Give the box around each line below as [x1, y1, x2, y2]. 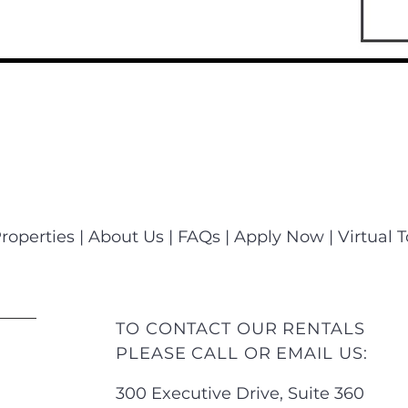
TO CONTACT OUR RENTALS [116, 319, 365, 339]
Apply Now [233, 227, 324, 247]
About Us [87, 227, 164, 247]
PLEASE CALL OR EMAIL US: [116, 343, 368, 363]
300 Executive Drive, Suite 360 [116, 383, 364, 403]
